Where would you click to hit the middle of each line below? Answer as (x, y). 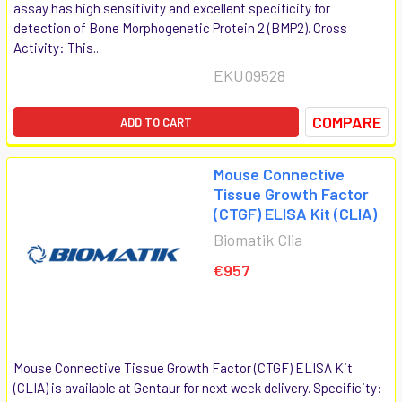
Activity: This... (57, 47)
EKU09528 (249, 75)
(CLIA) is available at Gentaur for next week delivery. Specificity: (198, 387)
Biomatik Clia (258, 239)
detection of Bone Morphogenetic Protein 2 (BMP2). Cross (180, 27)
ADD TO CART (156, 122)
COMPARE (347, 122)
